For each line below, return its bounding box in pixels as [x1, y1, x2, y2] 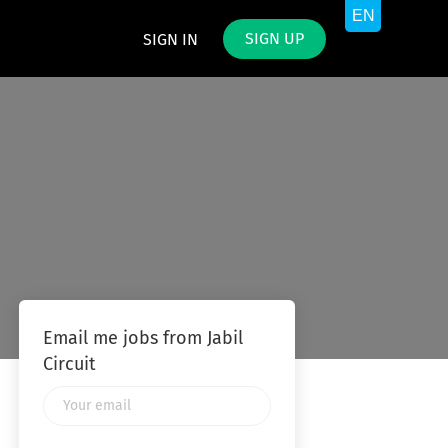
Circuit [42, 356, 96, 374]
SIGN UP [245, 31, 304, 47]
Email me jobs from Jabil [42, 330, 243, 348]
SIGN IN [143, 32, 198, 48]
